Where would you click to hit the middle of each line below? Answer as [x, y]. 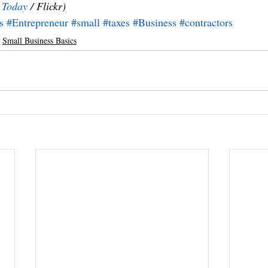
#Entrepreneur [37, 22]
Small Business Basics [39, 40]
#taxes [116, 22]
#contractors [206, 22]
